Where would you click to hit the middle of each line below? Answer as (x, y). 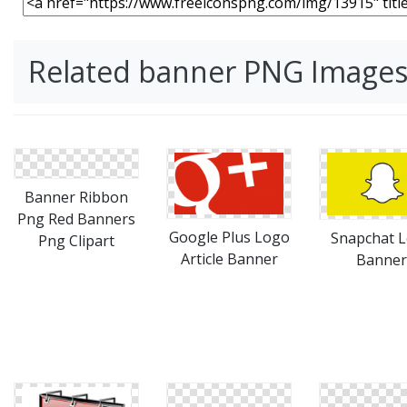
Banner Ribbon (76, 197)
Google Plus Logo (229, 237)
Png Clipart (76, 241)
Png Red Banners (76, 219)
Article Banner (229, 258)
